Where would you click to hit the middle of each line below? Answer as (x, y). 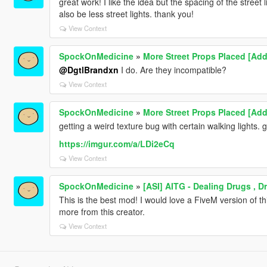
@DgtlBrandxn (89, 69)
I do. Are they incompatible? (172, 69)
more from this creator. (102, 211)
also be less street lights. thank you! (126, 13)
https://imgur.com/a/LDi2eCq (117, 143)
